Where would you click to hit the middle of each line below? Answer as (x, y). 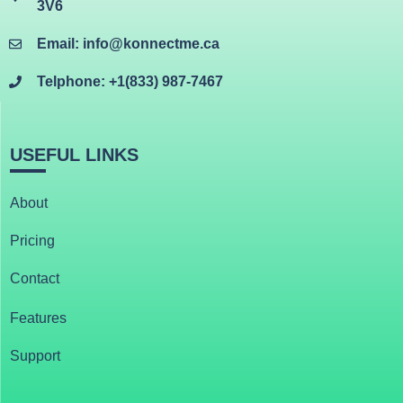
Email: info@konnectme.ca (128, 44)
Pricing (32, 241)
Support (35, 356)
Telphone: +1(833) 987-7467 (130, 81)
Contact (35, 278)
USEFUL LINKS (74, 155)
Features (38, 318)
